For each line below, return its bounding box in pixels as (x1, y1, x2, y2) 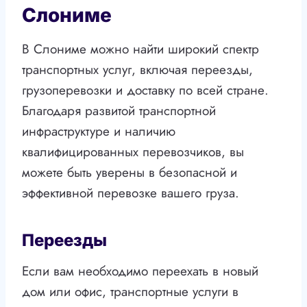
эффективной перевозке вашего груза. (22, 184, 239, 203)
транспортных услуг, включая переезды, (22, 60, 253, 79)
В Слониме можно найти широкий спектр (22, 40, 259, 59)
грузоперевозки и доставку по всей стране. (22, 81, 269, 100)
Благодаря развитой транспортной (22, 101, 216, 121)
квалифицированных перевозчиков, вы (22, 143, 244, 162)
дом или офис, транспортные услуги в (22, 282, 238, 302)
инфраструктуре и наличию (22, 122, 175, 141)
